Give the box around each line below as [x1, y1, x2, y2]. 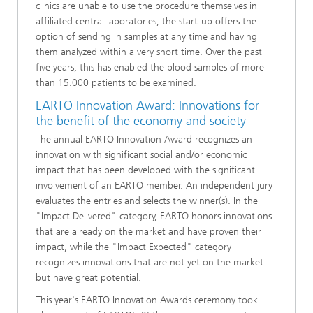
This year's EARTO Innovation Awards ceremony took [36, 293, 258, 306]
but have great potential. [36, 271, 141, 284]
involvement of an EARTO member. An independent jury [36, 179, 272, 191]
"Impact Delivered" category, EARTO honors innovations [36, 210, 272, 222]
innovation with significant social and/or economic [36, 148, 247, 161]
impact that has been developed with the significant [36, 163, 255, 176]
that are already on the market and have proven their [36, 225, 261, 238]
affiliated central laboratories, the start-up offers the [36, 15, 256, 28]
